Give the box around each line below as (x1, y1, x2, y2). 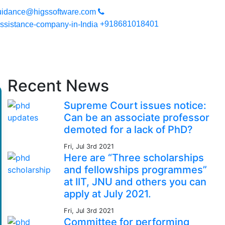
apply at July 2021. (64, 188, 151, 200)
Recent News (8, 76, 109, 95)
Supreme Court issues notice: (64, 99, 206, 111)
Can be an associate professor (64, 111, 209, 124)
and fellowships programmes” (64, 164, 207, 176)
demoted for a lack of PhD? (64, 124, 193, 136)
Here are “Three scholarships (64, 152, 204, 164)
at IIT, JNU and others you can (64, 176, 206, 188)
